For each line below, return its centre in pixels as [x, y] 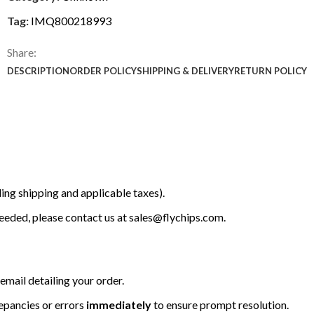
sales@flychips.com [176, 217]
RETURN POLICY [271, 71]
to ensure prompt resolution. [220, 305]
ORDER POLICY [103, 71]
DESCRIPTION [38, 71]
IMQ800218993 [71, 21]
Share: [22, 53]
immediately [119, 305]
